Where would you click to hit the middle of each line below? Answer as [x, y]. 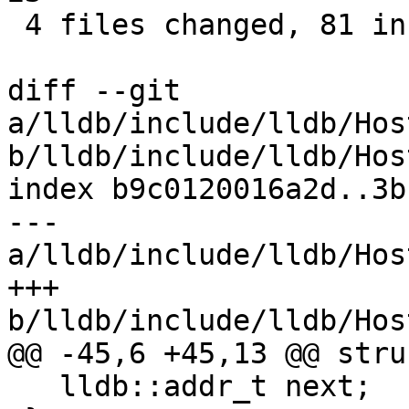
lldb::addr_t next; [33, 387]
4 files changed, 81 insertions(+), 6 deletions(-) [16, 25]
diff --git [94, 91]
